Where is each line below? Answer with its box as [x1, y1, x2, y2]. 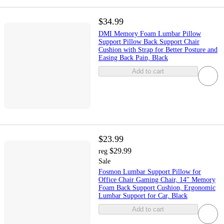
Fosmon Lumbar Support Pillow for [98, 167, 201, 175]
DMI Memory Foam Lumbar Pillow [98, 29, 201, 37]
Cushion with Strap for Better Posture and [98, 45, 217, 53]
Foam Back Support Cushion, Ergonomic [98, 183, 215, 191]
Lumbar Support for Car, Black [98, 191, 187, 199]
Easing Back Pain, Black [98, 53, 168, 61]
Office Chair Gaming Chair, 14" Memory [98, 175, 215, 183]
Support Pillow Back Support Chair [98, 37, 199, 45]
